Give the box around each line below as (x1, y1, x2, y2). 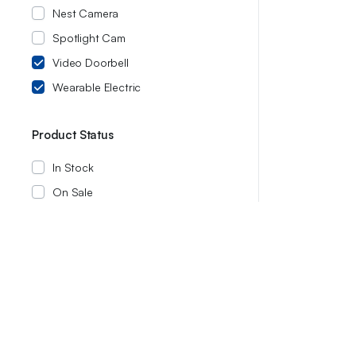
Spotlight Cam (52, 31, 126, 44)
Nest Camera (52, 6, 119, 20)
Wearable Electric (52, 80, 141, 94)
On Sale (52, 185, 93, 199)
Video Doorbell (52, 56, 129, 69)
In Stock (52, 161, 94, 174)
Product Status (32, 127, 114, 142)
